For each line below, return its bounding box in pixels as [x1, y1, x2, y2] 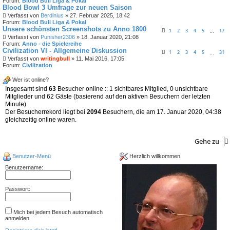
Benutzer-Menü [11, 152, 51, 159]
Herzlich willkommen [128, 152, 181, 159]
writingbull [41, 55, 70, 62]
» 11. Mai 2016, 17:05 [70, 55, 124, 62]
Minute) [5, 101, 26, 108]
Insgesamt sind [5, 85, 49, 92]
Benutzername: [5, 164, 43, 170]
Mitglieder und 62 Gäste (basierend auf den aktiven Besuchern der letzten [5, 93, 210, 100]
